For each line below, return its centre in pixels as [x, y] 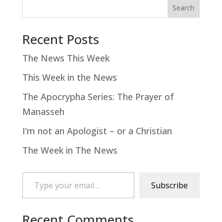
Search [184, 8]
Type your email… [36, 172]
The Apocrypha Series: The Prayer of [98, 96]
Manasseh [43, 111]
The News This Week [66, 58]
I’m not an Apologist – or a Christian [97, 131]
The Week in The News [70, 150]
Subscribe [170, 185]
